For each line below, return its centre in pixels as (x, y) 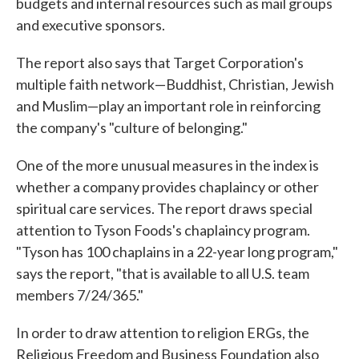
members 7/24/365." (80, 295)
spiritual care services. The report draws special (164, 209)
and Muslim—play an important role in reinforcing (168, 106)
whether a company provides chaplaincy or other (167, 187)
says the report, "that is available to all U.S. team (163, 274)
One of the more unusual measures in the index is (167, 165)
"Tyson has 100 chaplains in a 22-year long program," (177, 252)
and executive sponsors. (91, 25)
